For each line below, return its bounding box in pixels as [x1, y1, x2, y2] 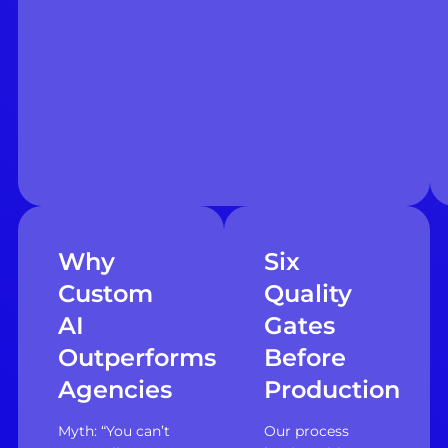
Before [264, 342, 346, 372]
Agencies [57, 374, 172, 404]
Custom [57, 278, 153, 308]
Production [264, 374, 400, 404]
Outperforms [57, 342, 216, 372]
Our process [264, 422, 349, 441]
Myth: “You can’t [57, 422, 170, 441]
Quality [264, 278, 352, 308]
